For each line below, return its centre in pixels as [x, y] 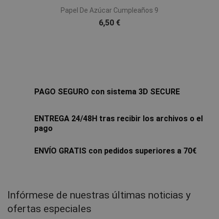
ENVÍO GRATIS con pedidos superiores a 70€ [115, 151]
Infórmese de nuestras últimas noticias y [99, 195]
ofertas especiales [49, 209]
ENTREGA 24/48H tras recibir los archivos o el [119, 119]
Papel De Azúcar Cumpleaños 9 [109, 11]
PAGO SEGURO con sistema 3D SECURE [107, 92]
